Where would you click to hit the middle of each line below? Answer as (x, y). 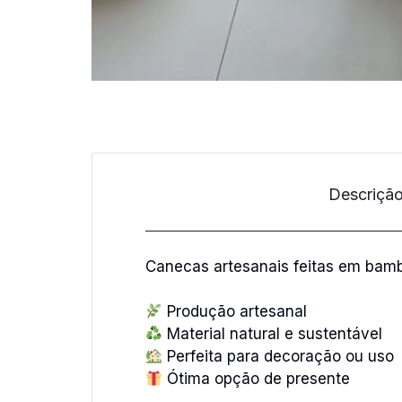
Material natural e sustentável (273, 334)
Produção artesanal (235, 311)
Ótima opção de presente (257, 379)
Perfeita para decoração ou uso (279, 356)
